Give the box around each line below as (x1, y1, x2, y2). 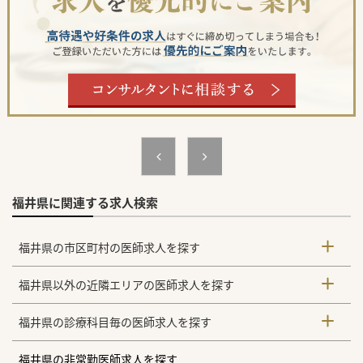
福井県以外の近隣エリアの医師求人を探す (19, 277, 235, 293)
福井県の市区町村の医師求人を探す (19, 240, 201, 256)
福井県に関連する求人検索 (12, 194, 158, 211)
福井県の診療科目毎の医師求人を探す (19, 314, 212, 331)
